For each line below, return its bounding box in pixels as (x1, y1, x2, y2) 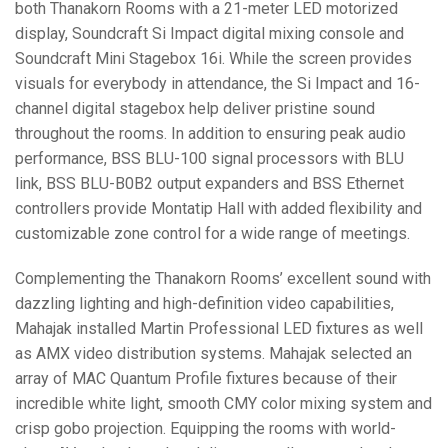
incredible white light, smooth (15, 393, 224, 413)
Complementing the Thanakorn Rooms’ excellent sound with (15, 268, 431, 288)
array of (15, 368, 72, 388)
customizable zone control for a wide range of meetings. (15, 223, 410, 243)
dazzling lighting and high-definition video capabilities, (15, 293, 394, 313)
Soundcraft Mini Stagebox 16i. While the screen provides (15, 48, 412, 68)
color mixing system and (257, 393, 432, 413)
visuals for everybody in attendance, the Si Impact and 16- (15, 73, 420, 93)
